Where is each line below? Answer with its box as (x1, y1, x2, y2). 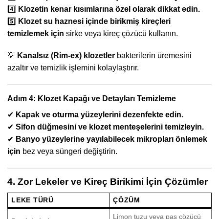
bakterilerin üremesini (115, 51, 192, 60)
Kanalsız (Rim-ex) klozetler (17, 51, 115, 60)
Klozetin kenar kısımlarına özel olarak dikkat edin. (18, 4, 200, 13)
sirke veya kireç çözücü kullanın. (64, 29, 178, 38)
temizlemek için (7, 29, 64, 38)
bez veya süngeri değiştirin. (21, 147, 117, 156)
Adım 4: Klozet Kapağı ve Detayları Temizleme (7, 94, 176, 103)
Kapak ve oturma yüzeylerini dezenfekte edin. (16, 110, 183, 119)
